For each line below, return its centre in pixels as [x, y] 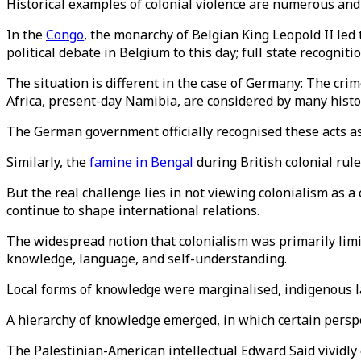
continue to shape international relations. [133, 210]
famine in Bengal [143, 162]
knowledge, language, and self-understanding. [147, 259]
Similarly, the [48, 162]
